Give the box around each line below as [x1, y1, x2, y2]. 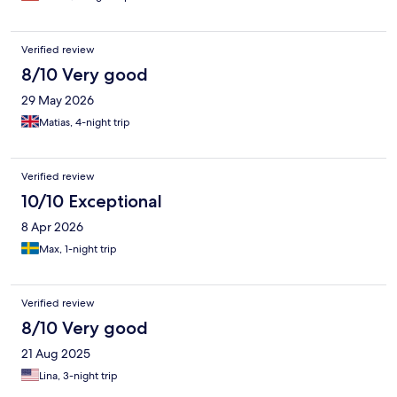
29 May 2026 [21, 92, 94, 109]
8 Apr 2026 [21, 219, 83, 236]
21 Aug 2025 [21, 346, 90, 362]
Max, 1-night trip [39, 242, 117, 257]
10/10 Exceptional [21, 191, 162, 213]
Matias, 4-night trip [39, 115, 130, 130]
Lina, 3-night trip [39, 369, 118, 384]
